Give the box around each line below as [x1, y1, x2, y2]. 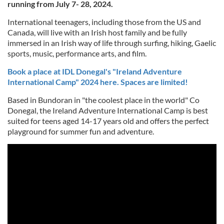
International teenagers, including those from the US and [7, 17, 201, 26]
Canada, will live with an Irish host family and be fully [7, 27, 187, 37]
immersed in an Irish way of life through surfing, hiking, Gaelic [7, 38, 216, 47]
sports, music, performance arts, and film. [7, 48, 146, 58]
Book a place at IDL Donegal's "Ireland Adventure [7, 66, 182, 76]
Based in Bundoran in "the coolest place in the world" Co [7, 95, 199, 104]
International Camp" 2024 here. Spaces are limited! [7, 77, 188, 86]
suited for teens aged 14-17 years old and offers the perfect [7, 116, 209, 125]
